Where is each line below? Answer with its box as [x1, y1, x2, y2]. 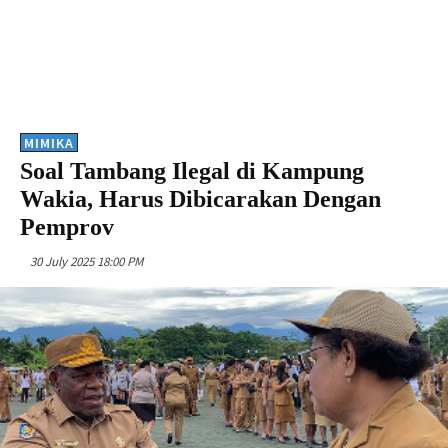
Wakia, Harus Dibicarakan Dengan [20, 185, 381, 212]
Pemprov [20, 213, 114, 240]
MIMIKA [24, 133, 74, 152]
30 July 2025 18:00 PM [30, 252, 143, 270]
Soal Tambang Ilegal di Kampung [20, 157, 364, 184]
